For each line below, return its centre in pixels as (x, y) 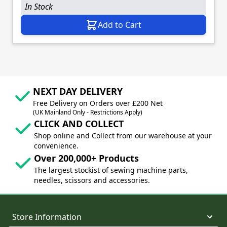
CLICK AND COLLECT (79, 123)
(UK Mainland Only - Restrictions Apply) (88, 112)
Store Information (47, 217)
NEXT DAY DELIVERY (78, 91)
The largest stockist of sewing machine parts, (111, 170)
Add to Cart (120, 25)
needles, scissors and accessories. (92, 180)
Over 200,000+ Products (86, 158)
